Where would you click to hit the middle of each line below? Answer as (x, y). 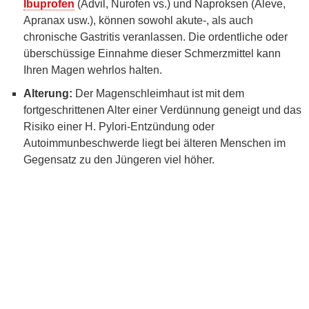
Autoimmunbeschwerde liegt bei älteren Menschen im (154, 143)
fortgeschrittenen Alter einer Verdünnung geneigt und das (162, 110)
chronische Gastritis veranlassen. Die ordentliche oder (156, 37)
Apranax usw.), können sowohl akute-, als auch (138, 20)
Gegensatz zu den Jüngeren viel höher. (119, 159)
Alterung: (48, 93)
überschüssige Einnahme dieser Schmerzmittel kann (152, 53)
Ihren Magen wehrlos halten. (93, 70)
